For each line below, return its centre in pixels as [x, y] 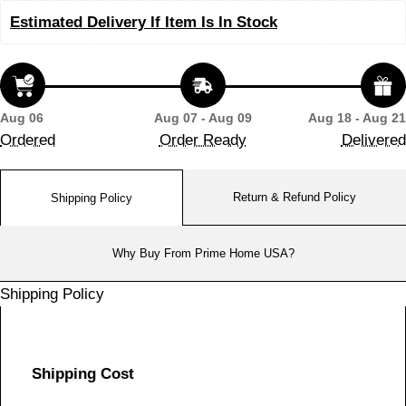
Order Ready [203, 140]
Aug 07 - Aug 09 [203, 118]
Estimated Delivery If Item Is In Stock [144, 22]
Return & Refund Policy [295, 197]
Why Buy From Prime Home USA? [203, 253]
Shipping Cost [83, 373]
